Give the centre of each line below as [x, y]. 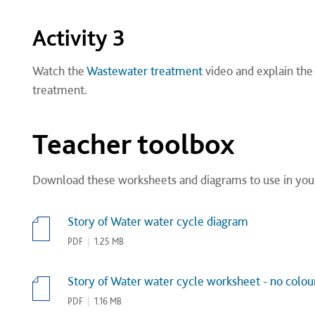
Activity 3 [78, 38]
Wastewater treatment [144, 71]
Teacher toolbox [133, 143]
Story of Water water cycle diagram [157, 221]
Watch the [59, 71]
